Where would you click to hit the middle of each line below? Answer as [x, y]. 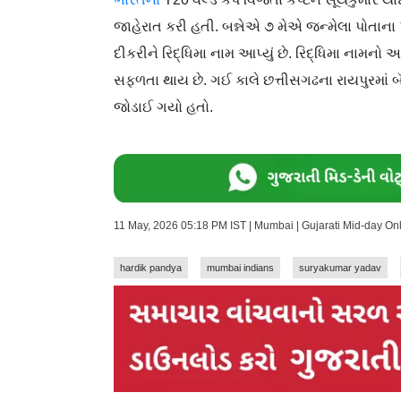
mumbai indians [240, 267]
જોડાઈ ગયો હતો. [163, 107]
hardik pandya [151, 267]
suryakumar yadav [340, 267]
